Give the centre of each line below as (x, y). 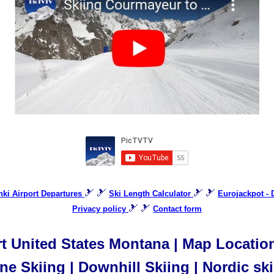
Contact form (177, 209)
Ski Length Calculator (150, 193)
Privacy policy (99, 209)
